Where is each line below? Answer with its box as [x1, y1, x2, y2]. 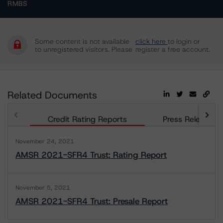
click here [135, 37, 168, 46]
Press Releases [163, 114, 217, 124]
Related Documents [7, 89, 97, 102]
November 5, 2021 [15, 184, 70, 192]
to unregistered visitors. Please [35, 45, 132, 54]
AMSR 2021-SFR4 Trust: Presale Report [15, 196, 168, 207]
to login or [168, 37, 200, 46]
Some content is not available [35, 37, 129, 46]
